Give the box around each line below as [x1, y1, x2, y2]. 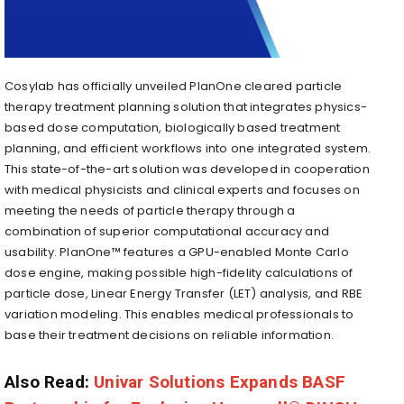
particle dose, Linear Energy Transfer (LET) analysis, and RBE [5, 284, 363, 302]
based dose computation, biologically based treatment [5, 118, 341, 136]
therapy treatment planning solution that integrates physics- [5, 97, 368, 115]
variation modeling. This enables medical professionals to [5, 305, 354, 323]
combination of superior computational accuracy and [5, 222, 330, 240]
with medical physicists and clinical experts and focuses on [5, 180, 360, 198]
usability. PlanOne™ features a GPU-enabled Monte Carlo [5, 243, 349, 261]
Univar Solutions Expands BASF [94, 371, 346, 392]
